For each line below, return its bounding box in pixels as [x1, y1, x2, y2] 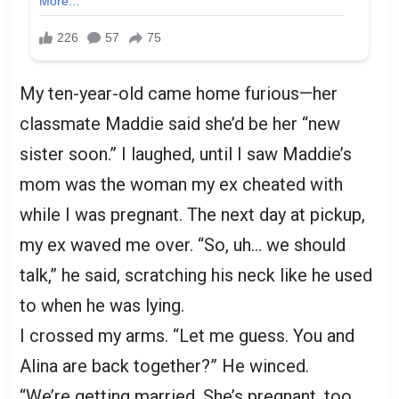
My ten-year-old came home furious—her [20, 82, 338, 104]
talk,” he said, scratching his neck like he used [20, 264, 372, 286]
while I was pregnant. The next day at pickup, [20, 203, 365, 225]
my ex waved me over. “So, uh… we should [20, 233, 346, 256]
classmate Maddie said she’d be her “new [20, 112, 340, 134]
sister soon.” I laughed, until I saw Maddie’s [20, 142, 352, 165]
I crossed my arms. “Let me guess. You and [20, 324, 354, 346]
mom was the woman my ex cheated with [20, 173, 343, 195]
